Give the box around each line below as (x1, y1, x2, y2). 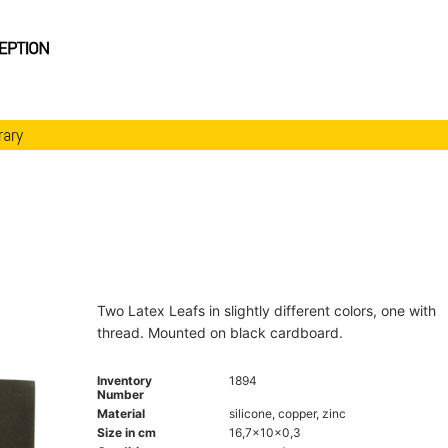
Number (96, 386, 144, 402)
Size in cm (96, 424, 156, 440)
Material (96, 405, 145, 421)
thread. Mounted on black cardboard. (96, 323, 343, 341)
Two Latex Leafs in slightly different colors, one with (96, 301, 436, 319)
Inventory (96, 372, 152, 388)
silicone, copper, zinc (228, 405, 346, 421)
